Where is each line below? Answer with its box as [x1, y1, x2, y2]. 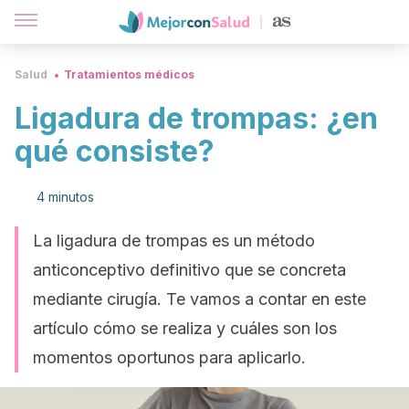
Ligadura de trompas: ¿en [15, 100, 378, 136]
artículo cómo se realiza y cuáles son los [33, 319, 337, 338]
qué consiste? [15, 133, 215, 169]
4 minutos [37, 189, 94, 204]
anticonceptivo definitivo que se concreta [33, 260, 346, 279]
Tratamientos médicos [64, 68, 194, 81]
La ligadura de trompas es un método [33, 231, 315, 250]
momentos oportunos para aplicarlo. [33, 348, 306, 367]
